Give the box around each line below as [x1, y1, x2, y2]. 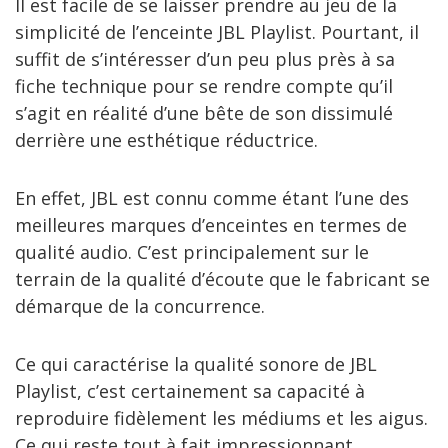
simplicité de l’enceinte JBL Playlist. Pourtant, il [15, 19, 419, 44]
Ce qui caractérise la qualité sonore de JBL [15, 351, 377, 376]
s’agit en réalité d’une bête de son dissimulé [15, 100, 393, 125]
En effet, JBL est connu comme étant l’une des [15, 185, 409, 210]
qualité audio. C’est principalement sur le [15, 239, 369, 264]
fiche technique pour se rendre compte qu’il [15, 73, 393, 98]
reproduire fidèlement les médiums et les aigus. [15, 405, 428, 430]
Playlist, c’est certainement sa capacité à [15, 378, 365, 403]
